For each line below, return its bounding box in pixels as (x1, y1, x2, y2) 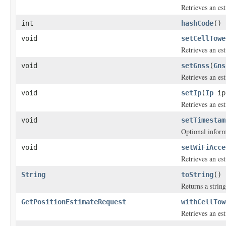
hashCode (181, 19, 213, 27)
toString (181, 171, 213, 179)
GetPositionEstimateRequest (21, 198, 126, 206)
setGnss (181, 62, 209, 70)
